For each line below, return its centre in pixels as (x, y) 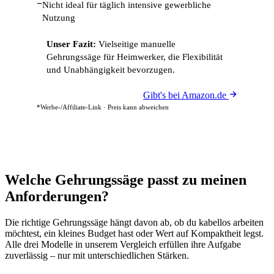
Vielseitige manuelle (136, 44)
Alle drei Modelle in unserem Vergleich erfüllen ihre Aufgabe (123, 244)
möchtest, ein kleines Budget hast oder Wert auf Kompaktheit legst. (134, 233)
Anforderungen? (57, 196)
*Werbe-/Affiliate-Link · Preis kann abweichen (103, 107)
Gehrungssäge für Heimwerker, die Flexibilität (135, 57)
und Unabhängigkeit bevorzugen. (111, 70)
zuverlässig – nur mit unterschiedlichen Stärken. (97, 255)
